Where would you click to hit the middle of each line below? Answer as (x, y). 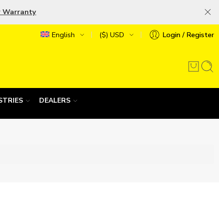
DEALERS (55, 100)
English (63, 34)
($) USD (112, 34)
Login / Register (188, 34)
